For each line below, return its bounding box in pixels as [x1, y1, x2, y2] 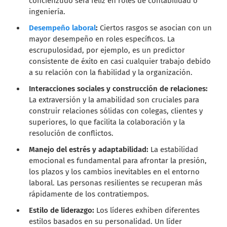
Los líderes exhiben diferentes [94, 205, 200, 215]
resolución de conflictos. [29, 128, 114, 138]
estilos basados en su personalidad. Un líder [29, 216, 182, 226]
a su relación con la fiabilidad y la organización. [29, 67, 193, 77]
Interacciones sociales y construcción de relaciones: [29, 84, 208, 93]
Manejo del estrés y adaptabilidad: [29, 144, 149, 154]
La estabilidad [148, 144, 199, 154]
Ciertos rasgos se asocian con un [98, 23, 212, 32]
